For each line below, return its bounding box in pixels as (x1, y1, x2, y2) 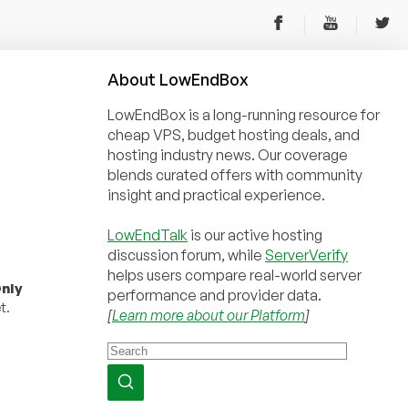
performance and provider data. (107, 286, 321, 304)
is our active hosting (188, 226, 322, 244)
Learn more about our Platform (112, 306, 305, 324)
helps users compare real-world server (107, 266, 362, 284)
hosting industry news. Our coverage (107, 146, 348, 164)
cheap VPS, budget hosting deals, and (107, 126, 360, 144)
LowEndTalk (107, 226, 188, 244)
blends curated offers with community (107, 166, 362, 184)
